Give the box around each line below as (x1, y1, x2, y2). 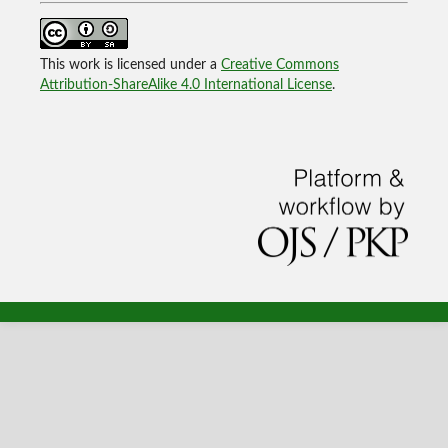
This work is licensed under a (39, 57, 221, 72)
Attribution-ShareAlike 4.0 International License (39, 77, 332, 92)
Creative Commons (220, 57, 339, 72)
